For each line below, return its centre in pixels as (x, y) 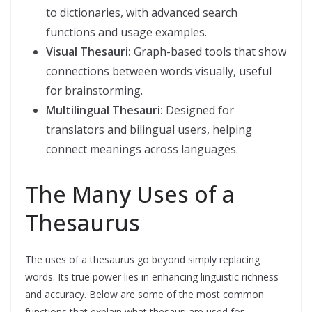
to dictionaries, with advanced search (142, 13)
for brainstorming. (94, 91)
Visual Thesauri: (90, 52)
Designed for (200, 110)
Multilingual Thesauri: (106, 110)
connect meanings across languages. (142, 149)
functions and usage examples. (126, 32)
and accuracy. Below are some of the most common (145, 294)
